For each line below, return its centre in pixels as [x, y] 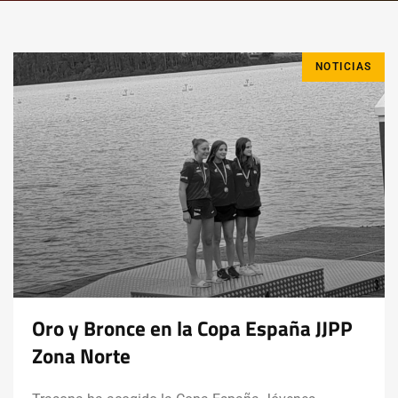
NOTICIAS [343, 67]
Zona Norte [81, 357]
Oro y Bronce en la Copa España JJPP [192, 329]
